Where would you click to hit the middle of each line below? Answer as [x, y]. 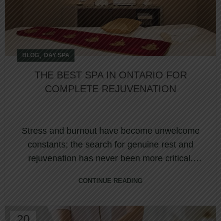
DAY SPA [57, 55]
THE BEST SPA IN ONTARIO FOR [110, 75]
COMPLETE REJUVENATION [110, 89]
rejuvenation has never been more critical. [110, 158]
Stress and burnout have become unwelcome [110, 130]
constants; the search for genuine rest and [110, 144]
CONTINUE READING [110, 181]
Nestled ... [110, 172]
